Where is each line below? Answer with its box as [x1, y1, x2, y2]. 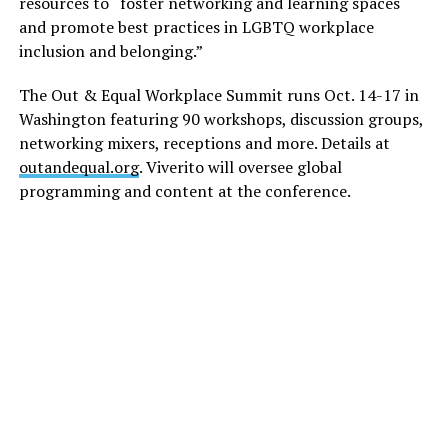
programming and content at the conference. [18, 180, 354, 203]
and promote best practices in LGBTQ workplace [18, 16, 374, 39]
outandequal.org [18, 156, 139, 179]
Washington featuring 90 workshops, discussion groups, [18, 108, 423, 131]
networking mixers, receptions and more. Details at [18, 132, 390, 155]
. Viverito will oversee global [138, 156, 342, 179]
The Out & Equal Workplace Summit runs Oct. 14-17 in [18, 84, 419, 107]
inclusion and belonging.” [18, 40, 203, 63]
